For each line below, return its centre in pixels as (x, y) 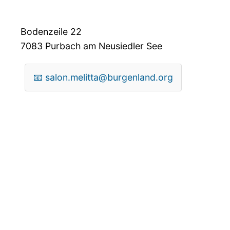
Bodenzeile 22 (51, 31)
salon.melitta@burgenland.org (109, 77)
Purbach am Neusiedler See (102, 46)
